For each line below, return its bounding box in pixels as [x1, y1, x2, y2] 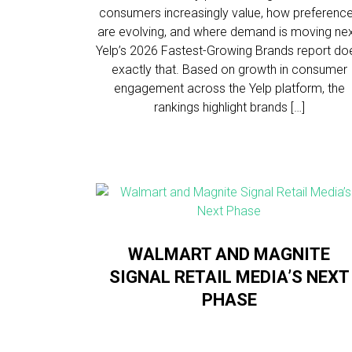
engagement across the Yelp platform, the [113, 81, 345, 96]
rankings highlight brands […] [153, 100, 305, 115]
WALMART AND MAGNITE [128, 244, 331, 264]
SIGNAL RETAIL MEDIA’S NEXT [108, 267, 350, 287]
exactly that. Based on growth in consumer [111, 62, 347, 77]
